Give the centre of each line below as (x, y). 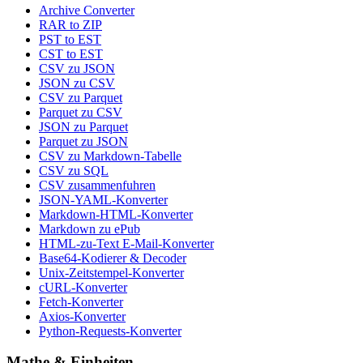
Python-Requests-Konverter (110, 331)
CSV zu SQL (74, 170)
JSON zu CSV (77, 83)
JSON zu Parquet (83, 126)
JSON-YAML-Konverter (103, 199)
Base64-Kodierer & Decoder (113, 258)
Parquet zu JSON (83, 141)
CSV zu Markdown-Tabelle (110, 156)
